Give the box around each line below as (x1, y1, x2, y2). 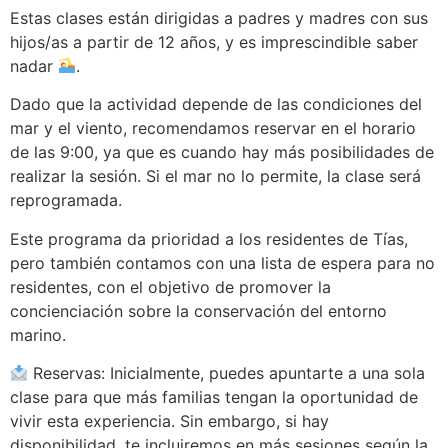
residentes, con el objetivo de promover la (10, 276, 331, 297)
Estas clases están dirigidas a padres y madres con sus (10, 7, 428, 28)
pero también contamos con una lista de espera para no (10, 252, 435, 273)
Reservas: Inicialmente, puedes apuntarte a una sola (28, 362, 426, 383)
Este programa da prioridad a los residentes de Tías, (10, 228, 408, 249)
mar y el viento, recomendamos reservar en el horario (10, 118, 416, 139)
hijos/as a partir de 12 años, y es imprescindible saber (10, 31, 418, 52)
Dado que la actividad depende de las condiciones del (10, 94, 422, 115)
